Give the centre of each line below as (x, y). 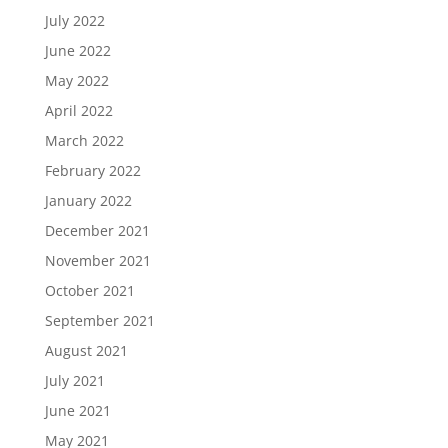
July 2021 (74, 380)
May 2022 (76, 80)
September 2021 (99, 320)
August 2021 (86, 350)
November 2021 (97, 260)
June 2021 (77, 410)
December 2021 (97, 230)
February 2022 (92, 170)
